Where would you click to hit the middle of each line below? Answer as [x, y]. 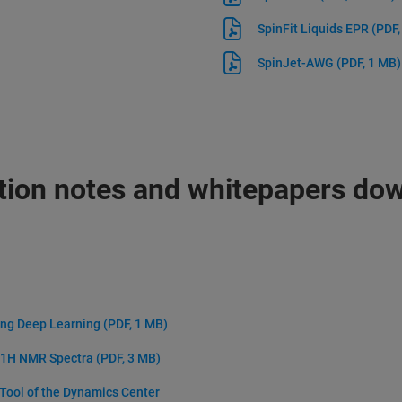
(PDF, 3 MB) [128, 358]
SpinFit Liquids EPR [315, 29]
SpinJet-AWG [297, 63]
